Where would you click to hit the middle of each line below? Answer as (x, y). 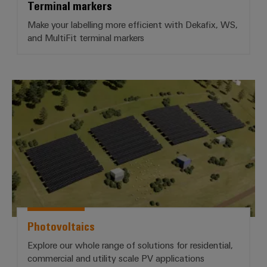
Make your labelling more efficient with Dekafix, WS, (133, 25)
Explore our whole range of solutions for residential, (130, 245)
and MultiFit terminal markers (86, 38)
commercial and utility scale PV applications (116, 258)
